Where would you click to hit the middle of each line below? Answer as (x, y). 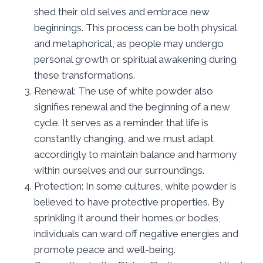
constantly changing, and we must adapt (124, 138)
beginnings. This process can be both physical (135, 27)
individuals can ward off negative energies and (136, 233)
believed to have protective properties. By (129, 202)
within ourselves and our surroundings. (119, 170)
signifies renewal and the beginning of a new (132, 107)
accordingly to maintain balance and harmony (135, 154)
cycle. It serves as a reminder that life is (121, 122)
